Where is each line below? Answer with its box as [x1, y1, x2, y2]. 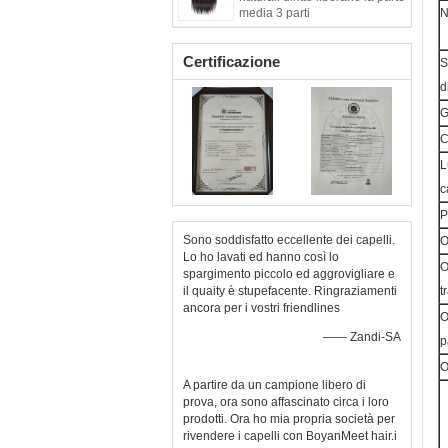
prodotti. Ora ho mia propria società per [183, 412, 395, 426]
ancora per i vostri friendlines [183, 301, 340, 315]
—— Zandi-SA [323, 330, 401, 344]
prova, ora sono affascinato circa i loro [183, 395, 389, 409]
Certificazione [183, 53, 280, 70]
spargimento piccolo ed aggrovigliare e [183, 267, 395, 281]
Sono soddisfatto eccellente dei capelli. [183, 233, 395, 247]
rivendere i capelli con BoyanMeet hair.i [183, 429, 397, 443]
